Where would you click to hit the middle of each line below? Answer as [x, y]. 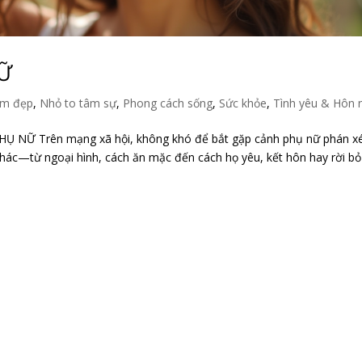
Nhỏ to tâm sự [78, 103]
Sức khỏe [243, 103]
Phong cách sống [168, 103]
